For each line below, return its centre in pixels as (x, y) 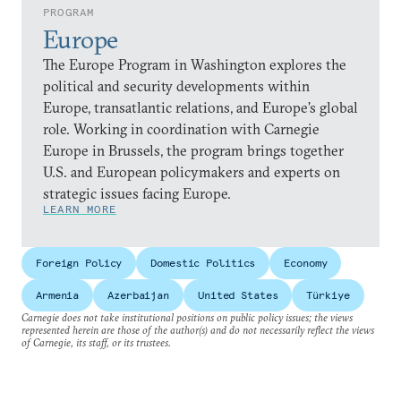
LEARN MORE (80, 209)
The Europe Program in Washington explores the (195, 64)
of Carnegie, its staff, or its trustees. (96, 342)
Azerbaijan (138, 295)
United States (238, 295)
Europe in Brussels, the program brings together (193, 150)
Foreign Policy (79, 263)
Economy (306, 263)
